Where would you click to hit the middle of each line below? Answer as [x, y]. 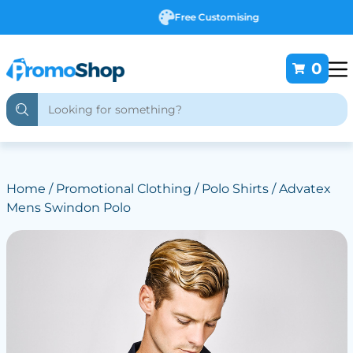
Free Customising [184, 17]
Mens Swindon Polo [68, 208]
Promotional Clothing [123, 189]
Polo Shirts [235, 189]
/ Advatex [299, 189]
